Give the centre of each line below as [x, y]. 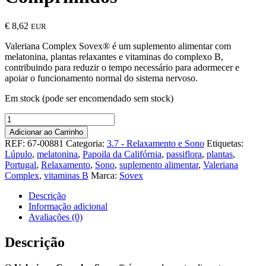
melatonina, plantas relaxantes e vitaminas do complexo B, [114, 56]
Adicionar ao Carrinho [46, 132]
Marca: [105, 175]
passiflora [184, 154]
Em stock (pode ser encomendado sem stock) [89, 98]
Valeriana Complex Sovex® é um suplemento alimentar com [118, 46]
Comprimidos [30, 182]
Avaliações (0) [56, 217]
